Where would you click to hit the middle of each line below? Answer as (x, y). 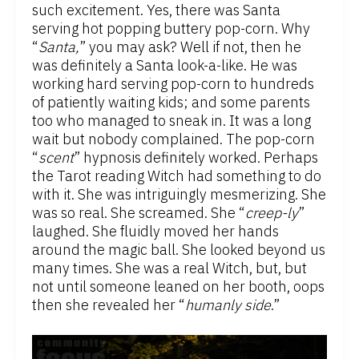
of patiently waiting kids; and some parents (171, 102)
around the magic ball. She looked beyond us (179, 249)
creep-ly (272, 212)
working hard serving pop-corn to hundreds (173, 83)
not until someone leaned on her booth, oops (178, 286)
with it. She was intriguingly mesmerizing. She (179, 194)
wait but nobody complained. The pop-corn (173, 139)
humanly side (228, 305)
